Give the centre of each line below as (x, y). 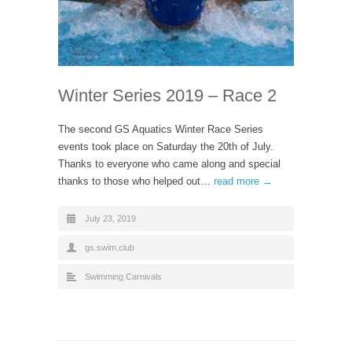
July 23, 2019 (110, 219)
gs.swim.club (110, 248)
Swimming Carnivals (123, 277)
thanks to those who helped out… (136, 181)
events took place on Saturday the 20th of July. (166, 147)
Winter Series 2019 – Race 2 (167, 96)
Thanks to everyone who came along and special (169, 164)
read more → (243, 181)
